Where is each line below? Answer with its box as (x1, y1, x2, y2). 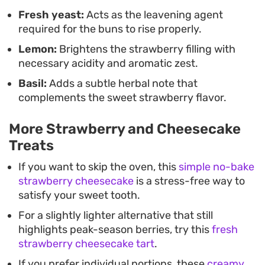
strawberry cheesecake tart (18, 237, 154, 250)
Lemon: (18, 42, 57, 56)
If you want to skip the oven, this (18, 160, 179, 173)
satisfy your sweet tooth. (18, 188, 140, 202)
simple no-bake (179, 160, 254, 173)
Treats (9, 137, 54, 154)
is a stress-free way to (134, 174, 245, 188)
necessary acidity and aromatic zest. (18, 56, 198, 70)
